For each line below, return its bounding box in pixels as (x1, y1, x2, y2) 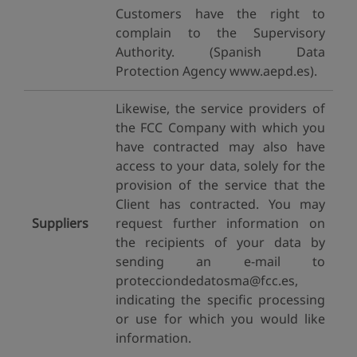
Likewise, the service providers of (116, 100, 325, 117)
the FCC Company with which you (116, 119, 325, 136)
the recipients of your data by (116, 233, 325, 251)
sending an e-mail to (116, 253, 325, 270)
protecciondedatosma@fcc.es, (116, 272, 298, 289)
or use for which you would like (116, 310, 325, 328)
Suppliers (32, 214, 88, 232)
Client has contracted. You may (116, 195, 325, 213)
